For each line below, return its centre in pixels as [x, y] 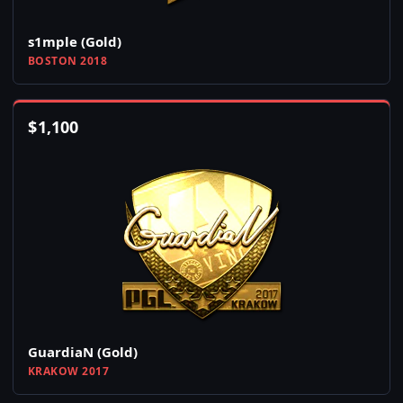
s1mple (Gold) [75, 42]
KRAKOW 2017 [69, 372]
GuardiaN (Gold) [83, 352]
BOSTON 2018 [68, 61]
